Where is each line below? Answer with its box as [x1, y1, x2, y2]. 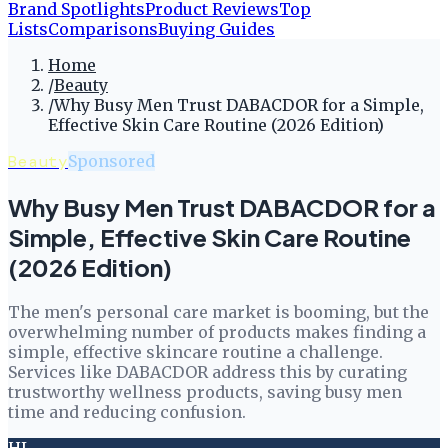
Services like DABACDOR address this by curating [8, 361, 407, 382]
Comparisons [48, 19, 158, 39]
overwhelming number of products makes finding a [8, 321, 426, 342]
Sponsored [68, 151, 155, 171]
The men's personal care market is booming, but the [8, 301, 429, 322]
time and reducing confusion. [8, 401, 246, 422]
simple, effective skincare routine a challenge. [8, 341, 383, 362]
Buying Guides [158, 19, 275, 39]
